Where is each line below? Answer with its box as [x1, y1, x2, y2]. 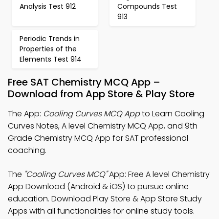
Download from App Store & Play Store [8, 87, 195, 101]
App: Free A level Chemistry [107, 169, 210, 180]
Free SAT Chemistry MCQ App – [8, 75, 160, 89]
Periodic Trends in [20, 34, 80, 44]
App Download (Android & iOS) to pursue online [8, 181, 189, 192]
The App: [8, 108, 43, 119]
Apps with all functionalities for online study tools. [8, 205, 195, 217]
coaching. [8, 145, 46, 156]
